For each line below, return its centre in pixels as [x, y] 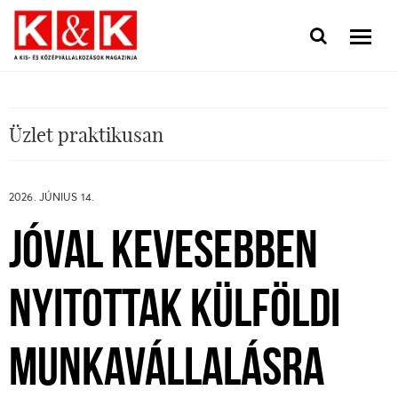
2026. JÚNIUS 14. [52, 197]
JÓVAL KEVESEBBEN [163, 254]
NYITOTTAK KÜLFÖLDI [175, 313]
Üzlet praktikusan [86, 134]
